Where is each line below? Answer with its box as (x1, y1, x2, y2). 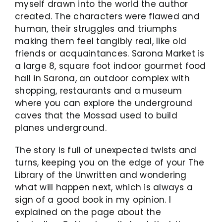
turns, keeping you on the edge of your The (15, 156, 205, 168)
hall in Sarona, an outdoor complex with (15, 72, 190, 84)
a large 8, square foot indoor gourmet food (15, 59, 206, 72)
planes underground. (15, 121, 107, 134)
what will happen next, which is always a (15, 181, 193, 193)
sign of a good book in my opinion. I (15, 193, 171, 206)
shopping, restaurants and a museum (15, 84, 182, 97)
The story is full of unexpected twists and (15, 144, 197, 156)
